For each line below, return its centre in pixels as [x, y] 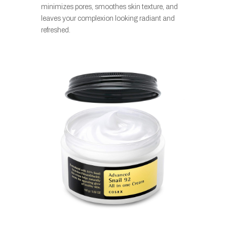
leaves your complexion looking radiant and [108, 19]
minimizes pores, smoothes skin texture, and [109, 7]
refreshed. [55, 30]
